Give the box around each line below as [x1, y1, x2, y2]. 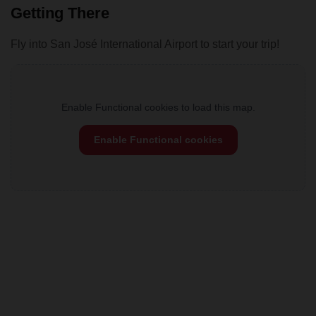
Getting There [11, 4, 109, 22]
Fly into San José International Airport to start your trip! [11, 37, 279, 50]
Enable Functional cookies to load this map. [61, 101, 255, 113]
